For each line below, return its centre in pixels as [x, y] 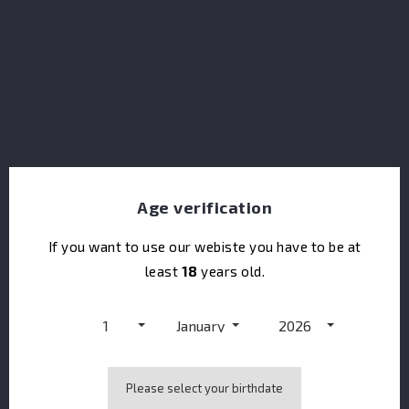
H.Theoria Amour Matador [204, 73]
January [201, 325]
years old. [231, 271]
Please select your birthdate [205, 388]
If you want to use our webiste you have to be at [204, 246]
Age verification [205, 207]
